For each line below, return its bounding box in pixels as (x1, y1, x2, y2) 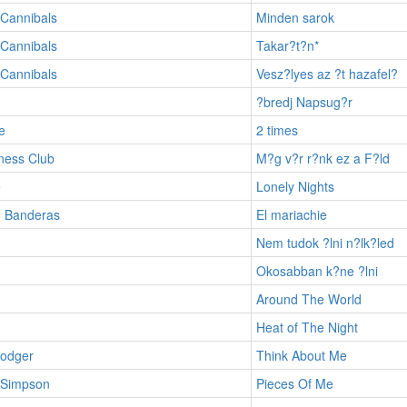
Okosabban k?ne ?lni (255, 261, 378, 280)
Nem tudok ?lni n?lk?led (255, 233, 394, 252)
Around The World (255, 289, 362, 308)
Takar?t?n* (255, 35, 319, 55)
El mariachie (255, 204, 327, 223)
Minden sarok (255, 7, 334, 26)
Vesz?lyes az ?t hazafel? (255, 64, 398, 83)
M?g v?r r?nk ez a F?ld (255, 148, 390, 167)
